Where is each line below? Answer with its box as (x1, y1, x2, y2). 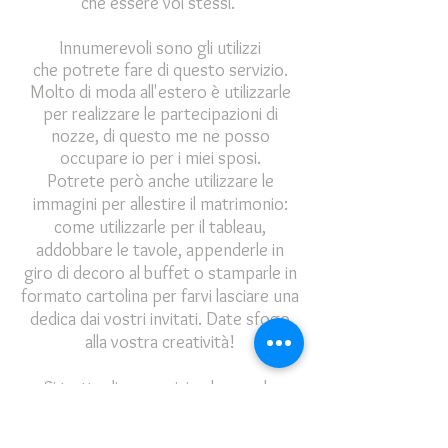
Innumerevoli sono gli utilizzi (59, 37, 261, 59)
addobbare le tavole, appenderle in (36, 239, 284, 261)
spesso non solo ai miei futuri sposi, (30, 400, 290, 422)
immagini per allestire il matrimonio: (32, 193, 288, 215)
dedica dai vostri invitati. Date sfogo (30, 308, 290, 330)
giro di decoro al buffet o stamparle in (23, 262, 297, 284)
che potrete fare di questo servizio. (32, 59, 288, 81)
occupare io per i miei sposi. (59, 147, 261, 169)
